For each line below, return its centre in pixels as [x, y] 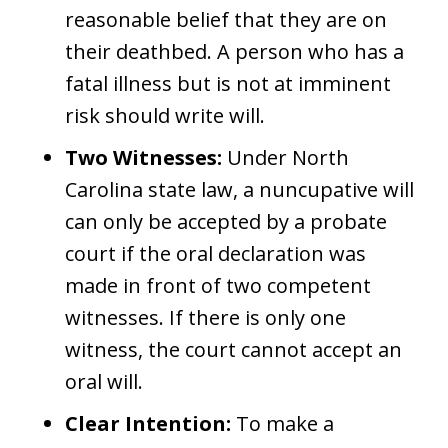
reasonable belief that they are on [226, 19]
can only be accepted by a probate [226, 221]
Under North [285, 157]
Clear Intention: [148, 423]
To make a [282, 423]
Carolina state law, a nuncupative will [239, 189]
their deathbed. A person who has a [234, 51]
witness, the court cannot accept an [233, 349]
